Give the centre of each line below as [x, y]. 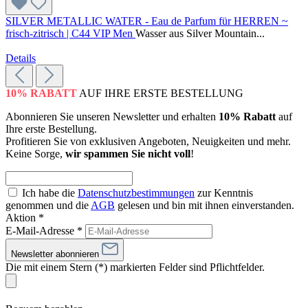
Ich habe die [50, 193]
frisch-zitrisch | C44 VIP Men [70, 34]
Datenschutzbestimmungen [136, 193]
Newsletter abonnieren [56, 254]
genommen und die [48, 206]
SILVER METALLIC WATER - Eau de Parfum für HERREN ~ [147, 21]
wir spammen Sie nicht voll [128, 154]
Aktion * [25, 218]
